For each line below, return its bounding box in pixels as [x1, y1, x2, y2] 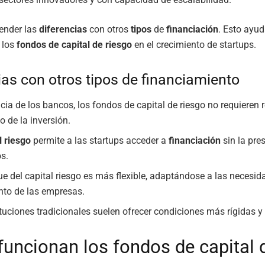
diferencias [39, 24, 87, 35]
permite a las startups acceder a [31, 134, 169, 146]
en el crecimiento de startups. [132, 39, 256, 51]
